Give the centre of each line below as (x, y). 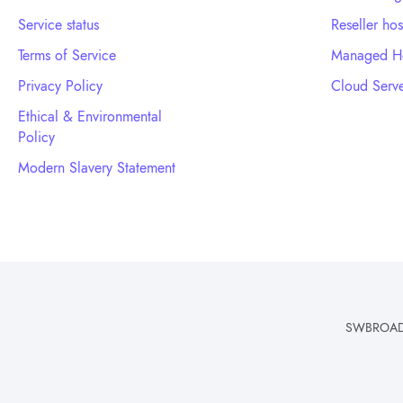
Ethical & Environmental (90, 117)
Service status (58, 25)
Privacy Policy (60, 86)
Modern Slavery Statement (97, 168)
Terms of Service (67, 56)
